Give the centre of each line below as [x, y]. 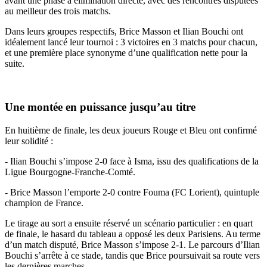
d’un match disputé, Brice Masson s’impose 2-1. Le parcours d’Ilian [132, 244]
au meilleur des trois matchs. [58, 11]
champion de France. [44, 203]
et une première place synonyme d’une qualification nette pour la [126, 53]
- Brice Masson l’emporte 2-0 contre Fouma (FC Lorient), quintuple [132, 192]
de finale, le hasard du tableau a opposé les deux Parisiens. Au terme [133, 234]
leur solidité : [29, 141]
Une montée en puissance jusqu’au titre [100, 107]
